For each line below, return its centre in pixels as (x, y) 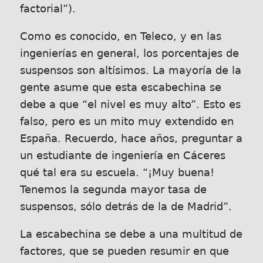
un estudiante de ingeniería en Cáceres (122, 156)
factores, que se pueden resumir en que (124, 251)
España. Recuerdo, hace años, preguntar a (131, 139)
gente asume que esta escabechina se (120, 87)
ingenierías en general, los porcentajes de (129, 53)
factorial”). (48, 9)
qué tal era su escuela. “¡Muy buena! (117, 173)
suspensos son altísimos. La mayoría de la (130, 70)
